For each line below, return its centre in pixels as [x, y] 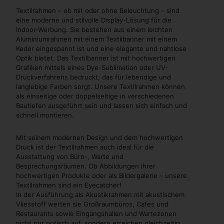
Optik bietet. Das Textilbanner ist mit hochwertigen [96, 58]
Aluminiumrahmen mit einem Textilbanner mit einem [96, 39]
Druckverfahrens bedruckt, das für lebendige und [93, 77]
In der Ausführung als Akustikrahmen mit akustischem [100, 194]
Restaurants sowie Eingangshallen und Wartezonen [96, 213]
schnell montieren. [45, 115]
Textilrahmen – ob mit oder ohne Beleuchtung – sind [98, 10]
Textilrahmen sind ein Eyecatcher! [69, 185]
